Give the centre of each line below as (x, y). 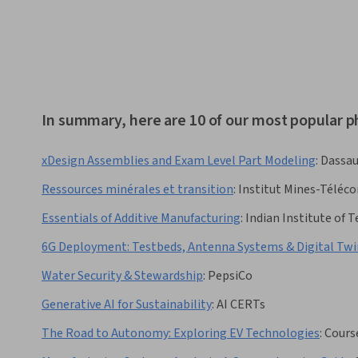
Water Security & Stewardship (122, 276)
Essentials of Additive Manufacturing (141, 219)
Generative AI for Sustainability (127, 305)
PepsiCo (230, 276)
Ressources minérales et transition (137, 190)
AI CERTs (241, 305)
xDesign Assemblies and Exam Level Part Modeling (179, 161)
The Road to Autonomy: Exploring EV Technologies (181, 334)
